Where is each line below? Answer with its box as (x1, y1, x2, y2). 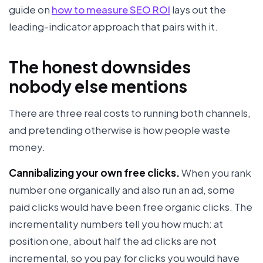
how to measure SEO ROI (52, 2, 170, 16)
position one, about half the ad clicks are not (9, 234, 217, 248)
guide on (9, 2, 52, 16)
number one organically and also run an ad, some (9, 183, 235, 197)
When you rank (180, 166, 251, 180)
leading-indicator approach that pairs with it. (9, 19, 218, 33)
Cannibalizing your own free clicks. (9, 166, 180, 180)
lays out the (170, 2, 226, 16)
